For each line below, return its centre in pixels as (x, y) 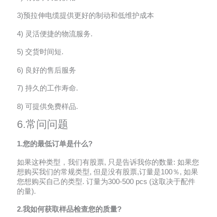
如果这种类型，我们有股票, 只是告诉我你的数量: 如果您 (108, 162)
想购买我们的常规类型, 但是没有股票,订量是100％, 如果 (108, 172)
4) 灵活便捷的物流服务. (55, 34)
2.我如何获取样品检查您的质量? (69, 209)
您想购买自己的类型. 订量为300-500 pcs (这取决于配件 (106, 181)
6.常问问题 (43, 124)
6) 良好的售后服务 (46, 70)
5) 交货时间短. (40, 52)
